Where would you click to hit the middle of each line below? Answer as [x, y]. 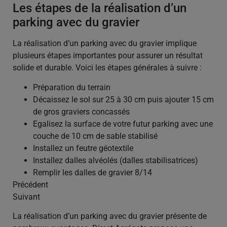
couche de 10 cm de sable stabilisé [95, 136]
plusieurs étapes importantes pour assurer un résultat [108, 56]
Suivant [26, 197]
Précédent [30, 184]
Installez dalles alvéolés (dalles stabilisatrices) [116, 160]
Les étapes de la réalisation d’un [100, 8]
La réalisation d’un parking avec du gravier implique [105, 44]
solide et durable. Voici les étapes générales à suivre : [107, 68]
